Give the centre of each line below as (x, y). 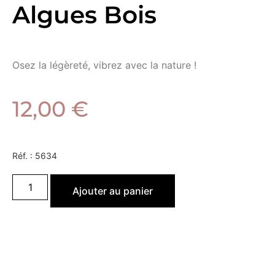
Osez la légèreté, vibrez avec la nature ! (104, 65)
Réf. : (24, 156)
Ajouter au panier (113, 191)
